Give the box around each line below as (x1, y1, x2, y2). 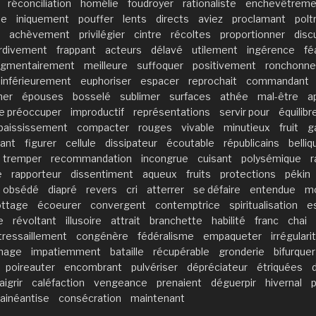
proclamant (232, 12, 286, 25)
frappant (56, 43, 96, 56)
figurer (25, 136, 56, 149)
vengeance (94, 276, 147, 288)
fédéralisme (138, 229, 194, 242)
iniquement (16, 12, 69, 25)
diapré (48, 183, 77, 195)
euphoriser (80, 74, 131, 87)
